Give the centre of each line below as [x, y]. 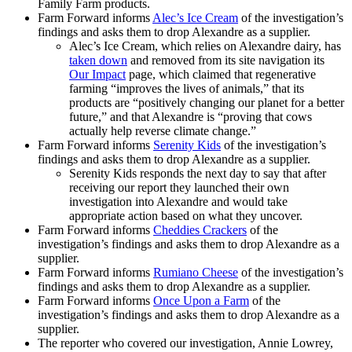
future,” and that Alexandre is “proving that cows [191, 117]
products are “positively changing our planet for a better [207, 103]
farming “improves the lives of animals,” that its [187, 89]
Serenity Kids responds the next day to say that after [198, 174]
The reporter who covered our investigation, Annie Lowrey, [185, 343]
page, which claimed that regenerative [221, 75]
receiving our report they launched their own [179, 188]
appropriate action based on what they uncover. [186, 216]
